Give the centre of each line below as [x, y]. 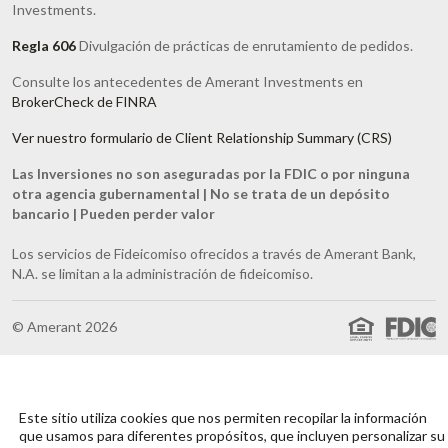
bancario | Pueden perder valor [113, 213]
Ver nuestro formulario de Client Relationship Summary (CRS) [202, 137]
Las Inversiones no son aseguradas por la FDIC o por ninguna [211, 173]
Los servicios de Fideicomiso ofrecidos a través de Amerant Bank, [214, 253]
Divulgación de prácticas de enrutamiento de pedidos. [246, 45]
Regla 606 [44, 45]
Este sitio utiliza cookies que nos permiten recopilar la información [223, 417]
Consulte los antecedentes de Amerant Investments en [187, 81]
